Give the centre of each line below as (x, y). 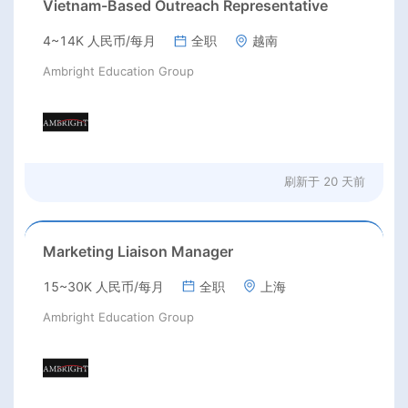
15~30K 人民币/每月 (103, 286)
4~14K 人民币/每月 (99, 41)
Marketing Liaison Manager (138, 251)
